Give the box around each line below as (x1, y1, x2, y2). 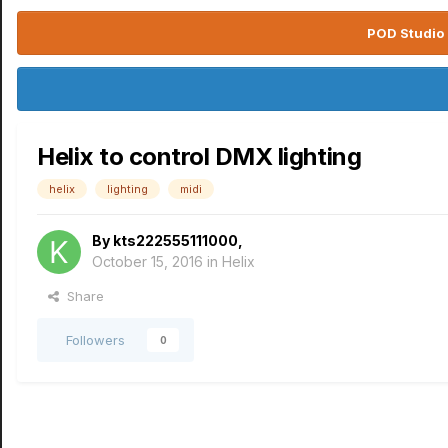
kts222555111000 (113, 232, 238, 249)
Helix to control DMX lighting (37, 142, 362, 171)
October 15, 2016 (92, 253, 203, 270)
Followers (66, 332, 125, 348)
